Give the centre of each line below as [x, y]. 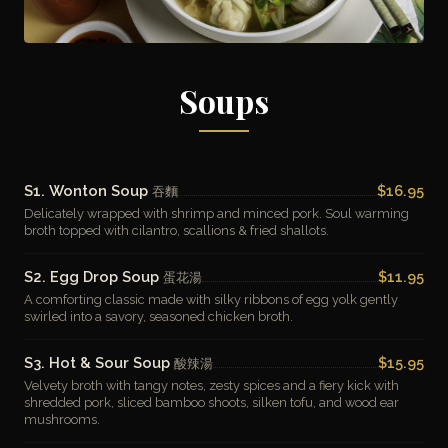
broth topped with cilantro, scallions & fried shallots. [176, 230]
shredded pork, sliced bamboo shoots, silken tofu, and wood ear [211, 402]
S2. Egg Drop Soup [93, 276]
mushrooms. [62, 419]
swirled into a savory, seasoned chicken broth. [158, 316]
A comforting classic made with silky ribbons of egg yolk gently [211, 299]
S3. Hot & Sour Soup [99, 362]
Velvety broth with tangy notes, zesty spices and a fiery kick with [211, 385]
